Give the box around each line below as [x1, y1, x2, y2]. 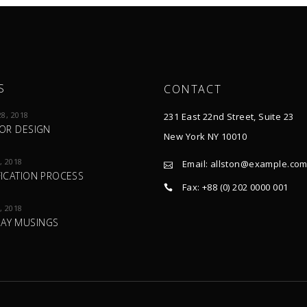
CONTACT [164, 82, 222, 97]
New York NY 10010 [164, 130, 247, 143]
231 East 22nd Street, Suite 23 [164, 110, 294, 123]
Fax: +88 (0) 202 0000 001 [182, 181, 288, 194]
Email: [182, 157, 210, 170]
